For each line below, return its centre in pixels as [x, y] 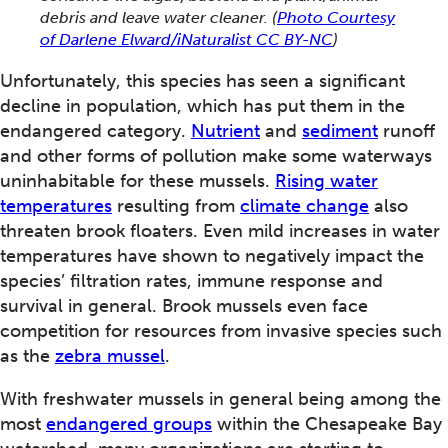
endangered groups [129, 423]
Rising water [326, 180]
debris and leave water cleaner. [156, 17]
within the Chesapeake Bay [327, 423]
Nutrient [225, 130]
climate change [304, 205]
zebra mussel [110, 355]
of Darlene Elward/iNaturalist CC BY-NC [186, 39]
